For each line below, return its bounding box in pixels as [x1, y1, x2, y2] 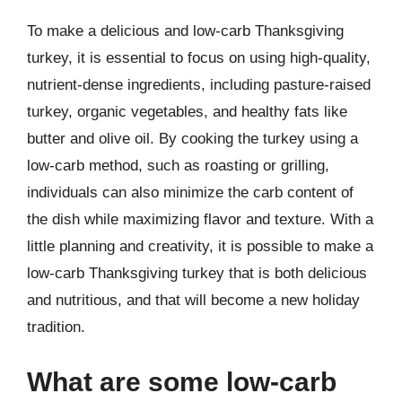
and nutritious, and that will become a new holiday [27, 291, 360, 309]
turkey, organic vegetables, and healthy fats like [27, 102, 347, 120]
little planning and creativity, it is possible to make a [27, 237, 373, 255]
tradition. [27, 318, 85, 336]
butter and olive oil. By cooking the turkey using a [27, 129, 358, 147]
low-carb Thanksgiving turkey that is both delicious [27, 264, 367, 282]
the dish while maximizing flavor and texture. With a [27, 210, 373, 228]
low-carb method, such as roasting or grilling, [27, 156, 329, 174]
